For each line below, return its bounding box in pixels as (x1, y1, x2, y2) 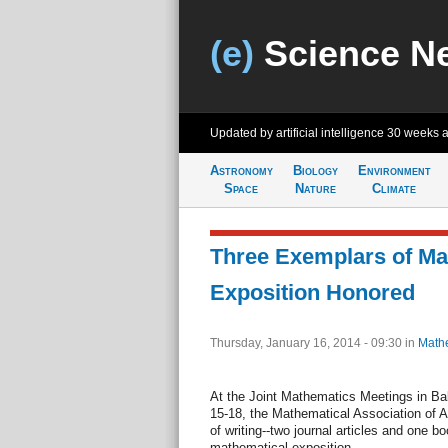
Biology (292, 163, 338, 178)
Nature (294, 181, 336, 196)
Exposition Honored (209, 280, 415, 305)
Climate (372, 181, 416, 196)
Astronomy (209, 163, 273, 178)
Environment (357, 163, 431, 178)
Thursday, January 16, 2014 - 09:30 (209, 336, 405, 350)
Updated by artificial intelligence (209, 126, 387, 140)
